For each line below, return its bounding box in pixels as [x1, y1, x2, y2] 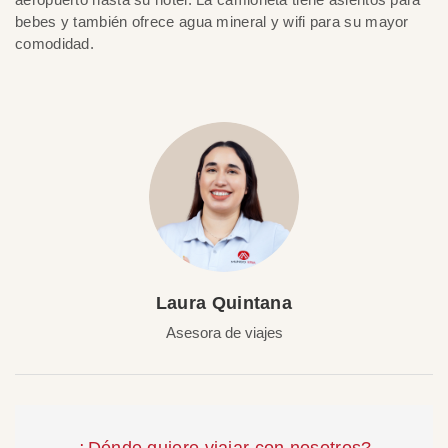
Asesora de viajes [165, 324, 283, 341]
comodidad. [15, 35, 95, 52]
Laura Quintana [155, 293, 293, 313]
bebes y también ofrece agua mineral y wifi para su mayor [15, 13, 409, 30]
